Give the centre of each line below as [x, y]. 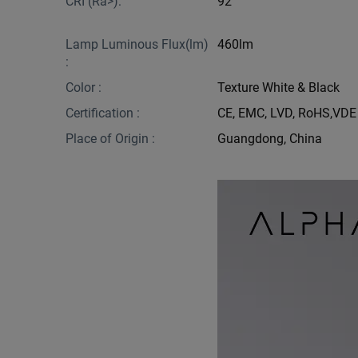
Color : [84, 87]
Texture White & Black [278, 87]
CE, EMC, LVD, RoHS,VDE [287, 113]
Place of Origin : [110, 138]
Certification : [103, 113]
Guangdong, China [270, 138]
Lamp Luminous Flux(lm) [137, 44]
